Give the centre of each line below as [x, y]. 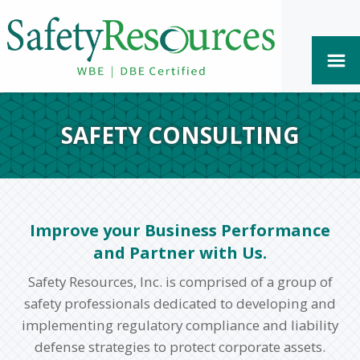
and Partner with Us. [180, 252]
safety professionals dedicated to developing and [180, 304]
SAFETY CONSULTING [180, 135]
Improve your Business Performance [180, 230]
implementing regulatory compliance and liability [180, 325]
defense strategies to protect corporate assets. [180, 347]
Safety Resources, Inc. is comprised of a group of [180, 282]
